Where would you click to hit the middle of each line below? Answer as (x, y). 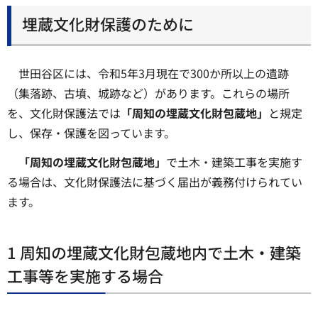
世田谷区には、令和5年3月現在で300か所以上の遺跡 (154, 73)
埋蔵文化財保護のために (108, 23)
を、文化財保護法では (64, 113)
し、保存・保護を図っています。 (91, 133)
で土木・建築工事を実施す (234, 161)
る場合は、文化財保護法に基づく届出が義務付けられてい (155, 181)
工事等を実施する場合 (85, 275)
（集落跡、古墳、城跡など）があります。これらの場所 (148, 93)
